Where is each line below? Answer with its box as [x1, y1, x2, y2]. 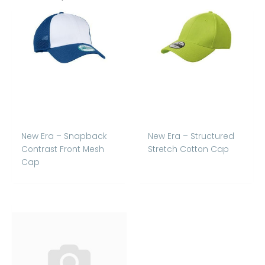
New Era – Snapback [21, 130, 108, 142]
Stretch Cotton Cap [148, 143, 230, 155]
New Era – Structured [148, 130, 235, 142]
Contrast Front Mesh [21, 143, 105, 155]
